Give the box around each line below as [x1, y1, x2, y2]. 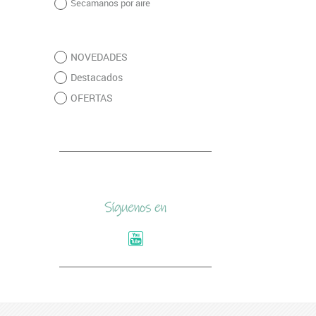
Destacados [70, 71, 123, 85]
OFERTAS [70, 91, 113, 105]
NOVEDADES [70, 50, 128, 64]
